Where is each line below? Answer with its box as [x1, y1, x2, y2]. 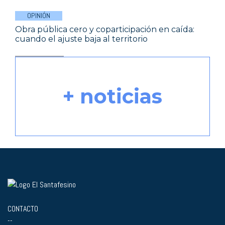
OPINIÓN [27, 11, 50, 21]
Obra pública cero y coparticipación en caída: [15, 25, 194, 35]
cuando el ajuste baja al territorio [15, 34, 148, 44]
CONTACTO [8, 203, 38, 214]
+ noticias [63, 84, 162, 109]
